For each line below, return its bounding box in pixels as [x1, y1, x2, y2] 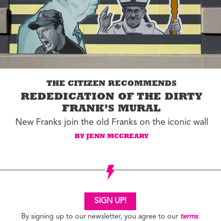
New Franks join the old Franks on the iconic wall [15, 118, 208, 127]
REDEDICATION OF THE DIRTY [21, 93, 203, 104]
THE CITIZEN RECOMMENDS [46, 80, 177, 89]
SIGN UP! [94, 197, 127, 205]
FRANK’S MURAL [62, 105, 161, 115]
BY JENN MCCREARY [74, 134, 149, 141]
